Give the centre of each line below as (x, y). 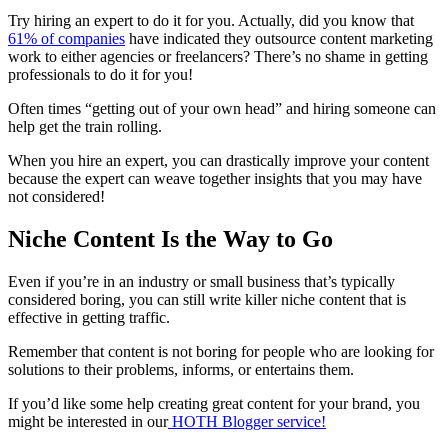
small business (255, 281)
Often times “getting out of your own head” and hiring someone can (222, 108)
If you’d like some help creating (110, 403)
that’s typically (347, 281)
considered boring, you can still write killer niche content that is (207, 299)
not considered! (56, 196)
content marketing (376, 38)
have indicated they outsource (222, 38)
